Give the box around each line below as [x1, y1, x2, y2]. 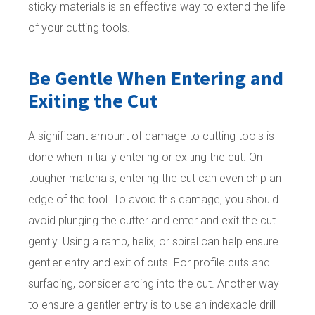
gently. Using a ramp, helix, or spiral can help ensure [28, 235, 278, 249]
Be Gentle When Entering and [28, 65, 283, 91]
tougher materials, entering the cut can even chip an [28, 172, 281, 186]
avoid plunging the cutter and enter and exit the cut [28, 214, 276, 228]
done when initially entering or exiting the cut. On [28, 150, 262, 165]
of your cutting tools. [28, 21, 130, 35]
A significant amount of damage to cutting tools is [28, 129, 274, 143]
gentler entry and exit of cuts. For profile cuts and [28, 256, 270, 270]
